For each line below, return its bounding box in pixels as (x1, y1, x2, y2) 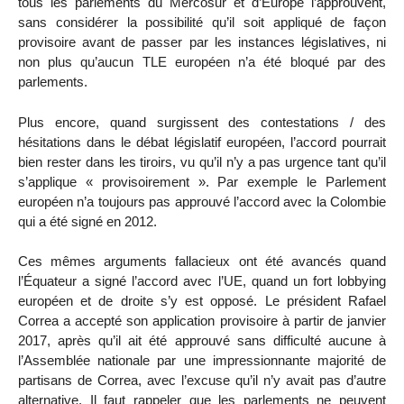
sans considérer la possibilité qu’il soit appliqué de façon (18, 14, 386, 30)
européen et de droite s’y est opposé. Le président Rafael (18, 293, 386, 309)
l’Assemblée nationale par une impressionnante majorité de (18, 353, 386, 369)
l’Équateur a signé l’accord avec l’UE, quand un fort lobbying (18, 273, 386, 289)
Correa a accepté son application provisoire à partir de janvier (18, 313, 386, 329)
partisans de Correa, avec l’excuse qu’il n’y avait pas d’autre (18, 372, 386, 389)
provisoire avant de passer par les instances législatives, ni (18, 33, 386, 50)
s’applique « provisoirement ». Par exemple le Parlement (18, 173, 386, 189)
